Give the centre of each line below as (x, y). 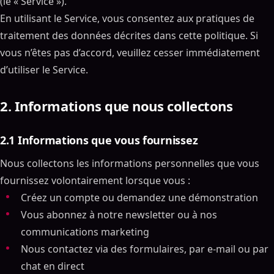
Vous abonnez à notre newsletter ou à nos (119, 215)
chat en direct (53, 266)
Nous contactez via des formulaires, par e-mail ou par (145, 249)
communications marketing (85, 232)
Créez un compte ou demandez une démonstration (139, 198)
